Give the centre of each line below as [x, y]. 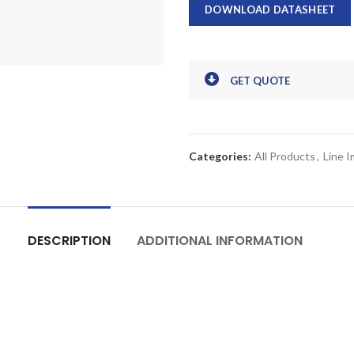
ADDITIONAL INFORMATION [220, 240]
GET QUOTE [260, 81]
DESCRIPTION [69, 240]
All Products [285, 156]
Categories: [221, 156]
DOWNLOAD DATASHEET [270, 9]
